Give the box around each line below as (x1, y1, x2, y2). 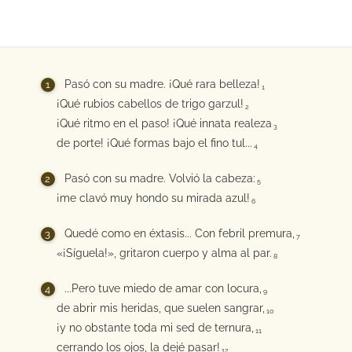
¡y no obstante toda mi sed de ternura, (56, 321, 254, 334)
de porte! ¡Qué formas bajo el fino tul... (56, 137, 252, 149)
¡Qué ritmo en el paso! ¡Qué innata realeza (56, 117, 272, 130)
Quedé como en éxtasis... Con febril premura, (64, 227, 295, 240)
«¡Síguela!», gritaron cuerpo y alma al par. (56, 247, 272, 259)
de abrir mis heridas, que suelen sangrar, (56, 302, 265, 314)
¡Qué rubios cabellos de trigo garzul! (56, 97, 244, 110)
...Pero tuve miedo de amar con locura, (64, 282, 262, 295)
